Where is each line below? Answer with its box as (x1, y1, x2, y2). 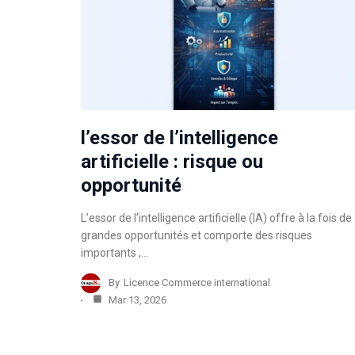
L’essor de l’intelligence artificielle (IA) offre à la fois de (81, 211, 352, 224)
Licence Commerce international (124, 277, 270, 289)
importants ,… (81, 246, 148, 259)
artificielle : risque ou (81, 150, 263, 173)
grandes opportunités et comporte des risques (81, 228, 312, 242)
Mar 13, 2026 (106, 293, 166, 306)
